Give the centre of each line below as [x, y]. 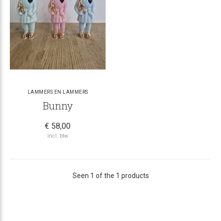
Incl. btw [58, 136]
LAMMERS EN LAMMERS [58, 92]
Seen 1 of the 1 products [110, 175]
